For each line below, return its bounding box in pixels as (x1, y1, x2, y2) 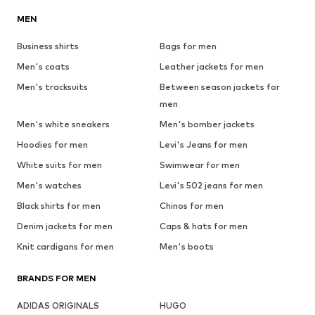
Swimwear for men (159, 159, 240, 170)
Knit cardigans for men (17, 240, 114, 252)
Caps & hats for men (159, 220, 247, 231)
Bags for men (159, 40, 217, 51)
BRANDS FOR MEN (17, 272, 96, 283)
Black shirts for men (17, 200, 101, 211)
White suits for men (17, 159, 102, 170)
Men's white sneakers (17, 118, 110, 129)
